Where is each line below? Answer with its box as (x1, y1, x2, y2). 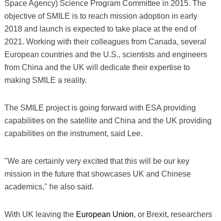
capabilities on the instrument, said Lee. (4, 129, 143, 138)
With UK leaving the (4, 210, 76, 219)
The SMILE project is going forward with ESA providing (4, 103, 196, 112)
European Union (75, 210, 134, 219)
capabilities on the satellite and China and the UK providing (4, 116, 212, 125)
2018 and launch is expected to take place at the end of (4, 24, 196, 33)
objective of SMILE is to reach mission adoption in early (4, 11, 197, 20)
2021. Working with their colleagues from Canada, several (4, 37, 206, 46)
